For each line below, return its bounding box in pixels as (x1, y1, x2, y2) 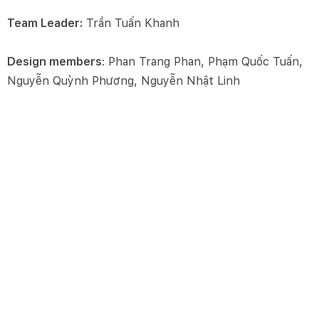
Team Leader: (7, 16, 83, 31)
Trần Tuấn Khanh (83, 16, 179, 31)
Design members (7, 55, 102, 69)
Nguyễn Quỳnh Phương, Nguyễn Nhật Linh (7, 74, 240, 88)
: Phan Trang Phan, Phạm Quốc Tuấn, (102, 55, 303, 69)
